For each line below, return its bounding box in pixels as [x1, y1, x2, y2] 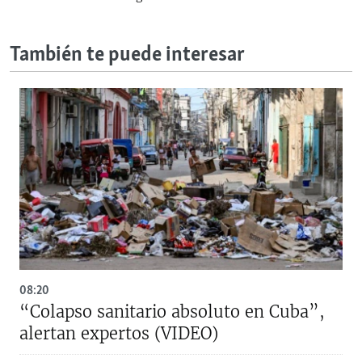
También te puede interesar [10, 41, 245, 69]
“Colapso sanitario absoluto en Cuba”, [19, 301, 325, 322]
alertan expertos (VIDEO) [19, 322, 218, 343]
